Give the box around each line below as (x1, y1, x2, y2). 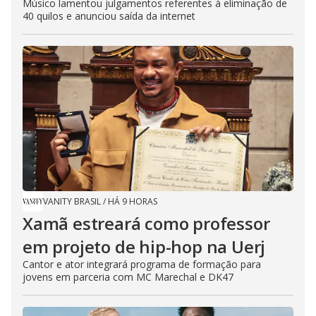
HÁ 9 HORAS (108, 195, 157, 207)
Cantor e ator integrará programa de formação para (23, 257, 261, 271)
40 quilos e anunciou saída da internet (23, 8, 195, 23)
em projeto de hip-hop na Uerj (23, 234, 266, 258)
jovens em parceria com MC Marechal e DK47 (23, 269, 233, 284)
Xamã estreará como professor (23, 211, 270, 235)
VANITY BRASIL (43, 195, 101, 207)
